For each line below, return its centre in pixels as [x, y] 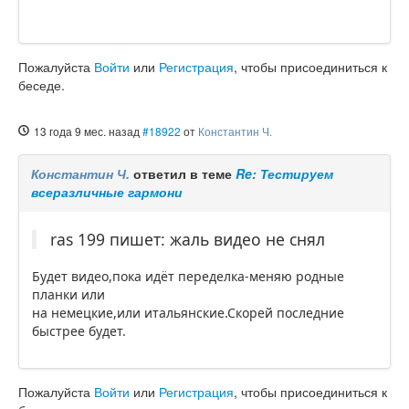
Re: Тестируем [284, 174]
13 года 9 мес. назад [87, 131]
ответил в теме [183, 174]
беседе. [42, 85]
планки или [68, 295]
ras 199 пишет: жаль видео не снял [188, 240]
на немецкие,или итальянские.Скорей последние [188, 313]
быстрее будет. [79, 331]
